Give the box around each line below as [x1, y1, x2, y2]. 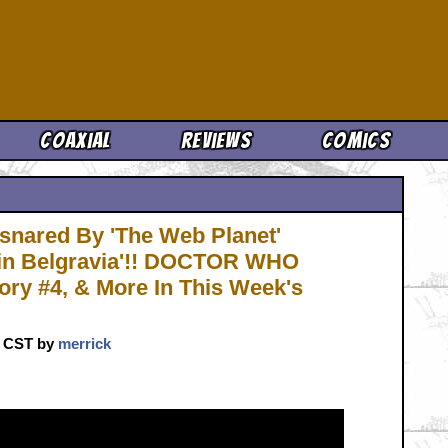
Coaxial [40, 129, 112, 152]
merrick [58, 334, 111, 352]
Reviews [180, 129, 252, 152]
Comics [322, 129, 390, 152]
